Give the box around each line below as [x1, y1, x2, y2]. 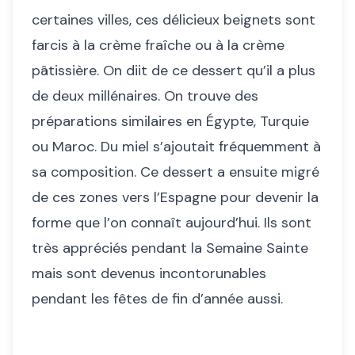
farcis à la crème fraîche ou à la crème [32, 36, 284, 55]
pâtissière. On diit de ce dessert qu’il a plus [32, 61, 315, 80]
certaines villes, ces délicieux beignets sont [32, 10, 315, 29]
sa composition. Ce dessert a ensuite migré [32, 162, 319, 181]
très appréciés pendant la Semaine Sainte [32, 239, 308, 258]
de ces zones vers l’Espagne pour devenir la [32, 188, 319, 207]
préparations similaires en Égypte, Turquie [32, 112, 309, 131]
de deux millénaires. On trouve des [32, 86, 258, 105]
